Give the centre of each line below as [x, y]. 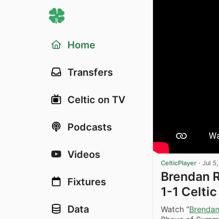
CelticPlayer [179, 163]
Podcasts [90, 127]
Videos [84, 154]
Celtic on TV [96, 100]
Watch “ [175, 209]
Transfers [90, 72]
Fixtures [87, 182]
